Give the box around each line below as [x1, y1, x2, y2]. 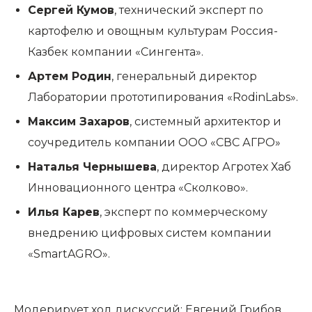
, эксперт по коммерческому [100, 205, 267, 219]
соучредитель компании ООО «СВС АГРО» [28, 136, 281, 149]
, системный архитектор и [130, 115, 281, 128]
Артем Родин [28, 70, 111, 83]
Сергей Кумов [28, 3, 114, 17]
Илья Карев [28, 205, 100, 219]
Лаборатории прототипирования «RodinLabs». [28, 91, 298, 104]
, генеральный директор [111, 70, 257, 83]
